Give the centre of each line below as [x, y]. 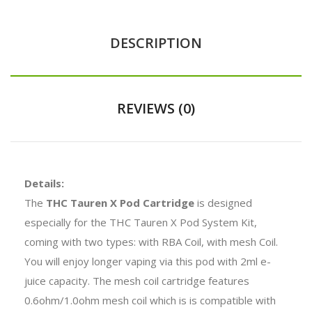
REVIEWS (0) [156, 108]
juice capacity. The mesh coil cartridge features [137, 280]
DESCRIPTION [156, 42]
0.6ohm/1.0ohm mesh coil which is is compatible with [150, 300]
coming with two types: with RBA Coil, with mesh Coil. [151, 241]
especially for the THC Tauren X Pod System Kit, [141, 222]
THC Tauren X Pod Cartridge [120, 202]
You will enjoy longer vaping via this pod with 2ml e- [148, 261]
